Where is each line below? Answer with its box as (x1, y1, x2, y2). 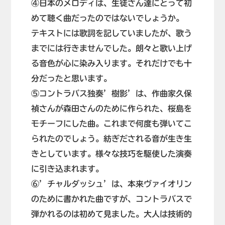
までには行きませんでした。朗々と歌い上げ (31, 44, 192, 53)
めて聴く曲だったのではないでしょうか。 (31, 14, 184, 23)
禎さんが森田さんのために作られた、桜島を (31, 104, 192, 113)
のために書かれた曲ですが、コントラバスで (31, 195, 192, 203)
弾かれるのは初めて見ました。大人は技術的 (31, 210, 192, 218)
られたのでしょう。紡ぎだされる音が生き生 (31, 135, 192, 143)
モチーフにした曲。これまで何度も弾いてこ (31, 120, 192, 128)
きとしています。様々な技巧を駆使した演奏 (31, 150, 192, 158)
